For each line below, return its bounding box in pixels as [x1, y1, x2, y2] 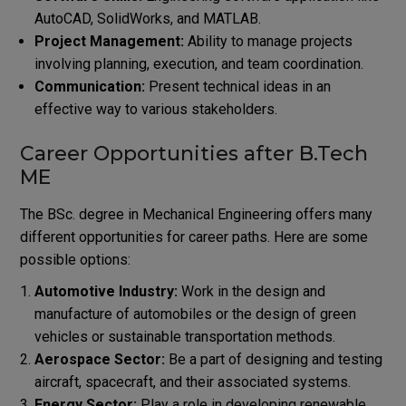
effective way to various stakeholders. [34, 100, 277, 118]
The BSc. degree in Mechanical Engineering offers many [19, 205, 372, 223]
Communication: [34, 77, 145, 95]
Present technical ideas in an [144, 77, 331, 95]
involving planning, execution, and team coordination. [34, 54, 363, 72]
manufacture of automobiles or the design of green [34, 304, 356, 323]
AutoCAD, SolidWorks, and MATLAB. [34, 9, 261, 27]
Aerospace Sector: [34, 350, 165, 368]
